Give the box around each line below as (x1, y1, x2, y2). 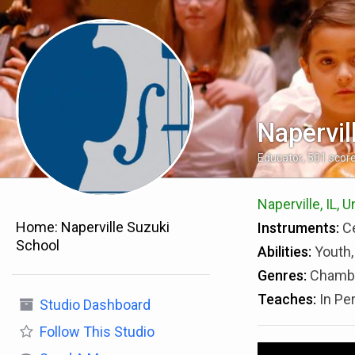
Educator (257, 151, 303, 164)
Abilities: (257, 243, 311, 260)
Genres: (257, 267, 307, 284)
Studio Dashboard (40, 296, 151, 313)
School (16, 237, 59, 254)
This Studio (80, 323, 155, 340)
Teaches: (257, 291, 316, 307)
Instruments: (257, 219, 339, 236)
